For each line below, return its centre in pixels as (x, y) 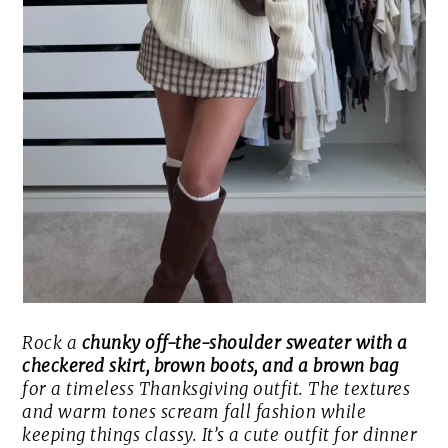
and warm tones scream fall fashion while (194, 412)
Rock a (52, 343)
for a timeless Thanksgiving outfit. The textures (216, 389)
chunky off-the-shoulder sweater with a (244, 343)
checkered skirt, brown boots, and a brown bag (210, 366)
